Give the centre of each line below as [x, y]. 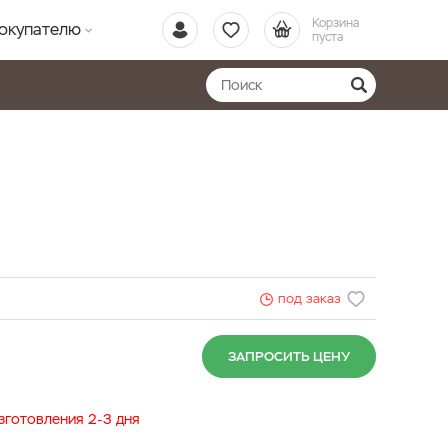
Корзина [335, 23]
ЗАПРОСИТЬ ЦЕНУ [289, 356]
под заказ [309, 298]
